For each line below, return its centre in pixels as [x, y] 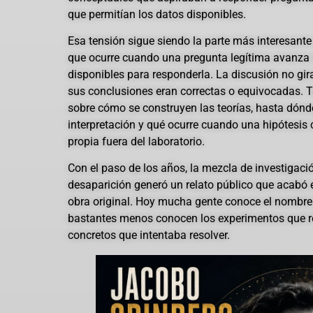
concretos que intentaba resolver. [149, 235]
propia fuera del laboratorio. [136, 141]
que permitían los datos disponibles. [157, 14]
